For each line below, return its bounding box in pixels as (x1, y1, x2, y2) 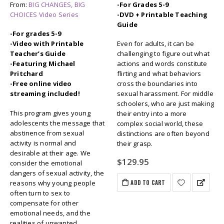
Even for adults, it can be (117, 39, 194, 48)
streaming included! (10, 89, 80, 98)
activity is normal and (10, 138, 76, 147)
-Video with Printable (10, 39, 84, 48)
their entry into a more (117, 109, 187, 118)
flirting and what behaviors (117, 69, 201, 78)
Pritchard (10, 69, 43, 78)
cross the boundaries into (117, 79, 197, 88)
